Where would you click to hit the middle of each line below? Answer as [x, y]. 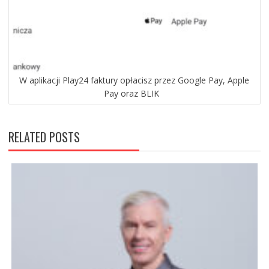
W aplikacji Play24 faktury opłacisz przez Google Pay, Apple [134, 80]
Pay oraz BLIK [131, 93]
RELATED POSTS [44, 137]
